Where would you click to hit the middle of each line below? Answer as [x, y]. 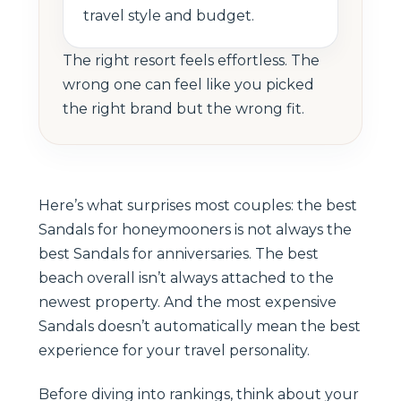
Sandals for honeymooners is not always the [195, 229]
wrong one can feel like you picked [188, 84]
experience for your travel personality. [174, 350]
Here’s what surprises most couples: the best [198, 205]
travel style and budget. [169, 15]
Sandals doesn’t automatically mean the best [200, 326]
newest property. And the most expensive [188, 302]
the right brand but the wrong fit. [183, 108]
